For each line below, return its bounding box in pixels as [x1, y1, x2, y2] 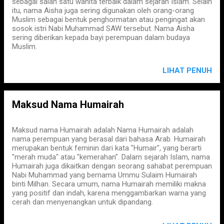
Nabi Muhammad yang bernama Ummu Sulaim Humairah [12, 170, 197, 179]
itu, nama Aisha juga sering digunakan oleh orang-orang [12, 6, 194, 15]
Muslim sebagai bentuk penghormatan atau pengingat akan [12, 15, 205, 24]
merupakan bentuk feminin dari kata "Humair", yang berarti [12, 143, 201, 152]
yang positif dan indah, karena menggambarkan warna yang [12, 188, 206, 197]
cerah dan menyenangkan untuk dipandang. [12, 197, 153, 206]
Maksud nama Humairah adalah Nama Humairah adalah [12, 125, 193, 134]
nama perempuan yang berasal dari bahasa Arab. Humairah [12, 134, 205, 143]
